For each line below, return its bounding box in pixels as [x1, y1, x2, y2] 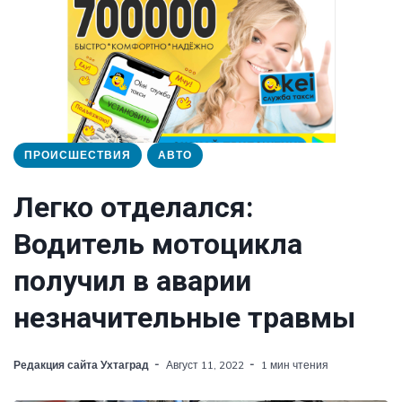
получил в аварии [13, 264, 251, 298]
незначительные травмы [13, 301, 355, 335]
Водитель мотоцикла [13, 227, 302, 261]
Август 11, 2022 [166, 358, 244, 371]
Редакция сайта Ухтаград [13, 358, 149, 371]
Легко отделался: [13, 190, 254, 224]
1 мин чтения [261, 358, 328, 371]
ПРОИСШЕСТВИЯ [24, 148, 131, 162]
